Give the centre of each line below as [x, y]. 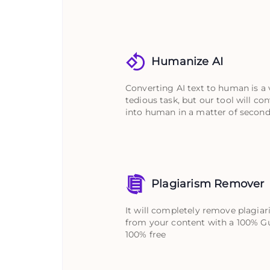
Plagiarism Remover [208, 184]
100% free [146, 234]
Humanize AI [187, 61]
